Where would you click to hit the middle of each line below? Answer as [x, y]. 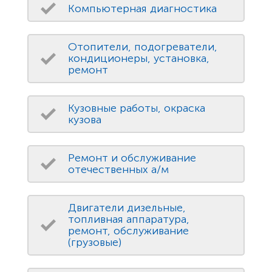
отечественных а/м [118, 170]
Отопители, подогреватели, [143, 47]
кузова [85, 120]
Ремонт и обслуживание [132, 158]
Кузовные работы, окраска [137, 108]
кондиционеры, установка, [139, 59]
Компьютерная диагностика [142, 8]
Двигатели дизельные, [127, 208]
